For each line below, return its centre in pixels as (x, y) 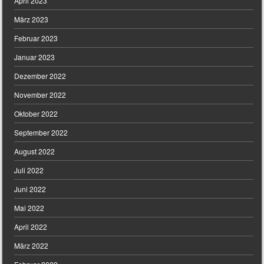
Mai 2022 (29, 208)
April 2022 (31, 227)
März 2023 (32, 19)
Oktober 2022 (36, 114)
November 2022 (40, 95)
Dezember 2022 (40, 76)
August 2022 (35, 151)
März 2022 (32, 246)
